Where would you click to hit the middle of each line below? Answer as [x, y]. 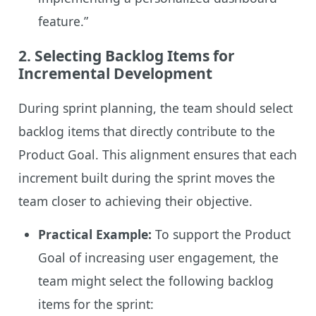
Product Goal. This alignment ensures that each [157, 154]
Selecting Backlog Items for [134, 55]
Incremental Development [115, 73]
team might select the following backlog [156, 280]
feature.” [63, 21]
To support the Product [221, 234]
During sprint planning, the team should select [155, 108]
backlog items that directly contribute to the [146, 131]
